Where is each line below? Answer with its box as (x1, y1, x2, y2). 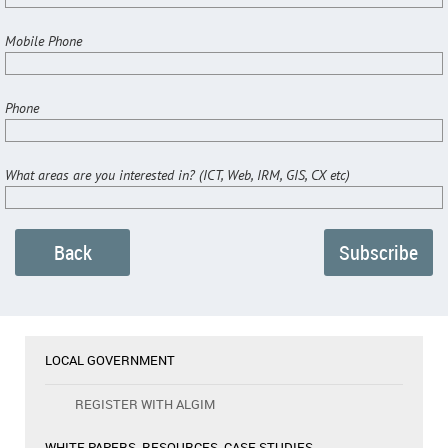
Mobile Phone (5, 32, 82, 51)
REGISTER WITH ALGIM (75, 395, 215, 414)
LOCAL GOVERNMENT (45, 351, 175, 370)
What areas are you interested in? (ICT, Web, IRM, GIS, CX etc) (5, 166, 350, 185)
